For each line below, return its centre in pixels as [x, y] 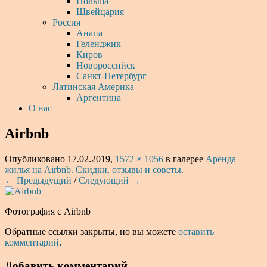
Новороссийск [106, 65]
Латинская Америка [93, 87]
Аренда [221, 159]
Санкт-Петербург [111, 76]
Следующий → [110, 180]
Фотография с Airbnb [48, 211]
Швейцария [100, 12]
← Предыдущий [38, 180]
